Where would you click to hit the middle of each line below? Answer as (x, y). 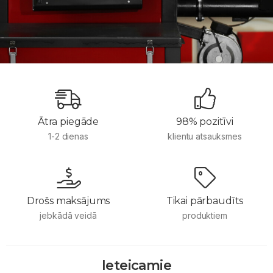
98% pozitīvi (205, 121)
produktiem (205, 215)
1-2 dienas (68, 136)
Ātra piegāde (68, 121)
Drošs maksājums (68, 200)
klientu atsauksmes (205, 136)
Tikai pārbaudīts (205, 200)
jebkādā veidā (68, 215)
